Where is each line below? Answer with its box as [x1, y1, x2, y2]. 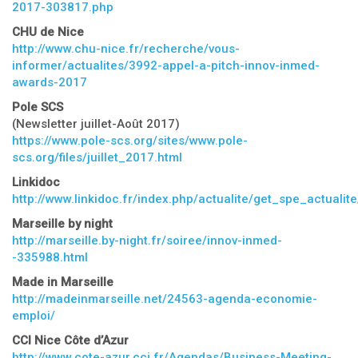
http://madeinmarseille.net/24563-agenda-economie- [12, 292, 317, 306]
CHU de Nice [12, 25, 84, 39]
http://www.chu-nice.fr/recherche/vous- [12, 42, 240, 56]
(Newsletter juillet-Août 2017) [12, 117, 180, 131]
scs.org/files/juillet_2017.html [12, 150, 182, 165]
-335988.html [12, 250, 88, 265]
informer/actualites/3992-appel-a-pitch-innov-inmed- [12, 58, 320, 73]
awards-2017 [12, 75, 87, 89]
